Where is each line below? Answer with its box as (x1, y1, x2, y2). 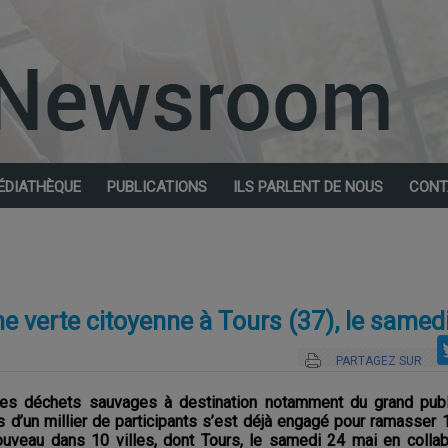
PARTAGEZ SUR (336, 354, 422, 368)
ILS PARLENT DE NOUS (233, 178, 383, 196)
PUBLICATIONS (107, 178, 207, 196)
